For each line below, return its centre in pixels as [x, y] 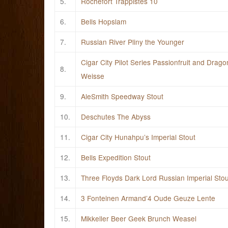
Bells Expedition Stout [116, 157]
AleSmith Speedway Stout [122, 96]
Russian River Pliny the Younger [133, 41]
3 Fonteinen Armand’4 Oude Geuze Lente [148, 198]
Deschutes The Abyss [116, 116]
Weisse [93, 76]
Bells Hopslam [104, 21]
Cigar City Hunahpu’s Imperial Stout [138, 137]
